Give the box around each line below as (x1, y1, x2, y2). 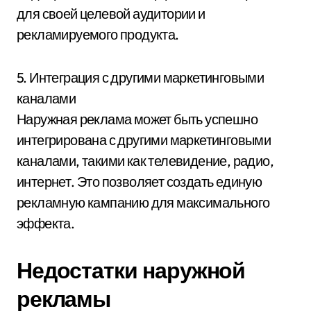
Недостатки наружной (17, 255, 246, 284)
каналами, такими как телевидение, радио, (17, 151, 274, 169)
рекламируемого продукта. (17, 25, 179, 43)
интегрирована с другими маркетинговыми (17, 131, 271, 149)
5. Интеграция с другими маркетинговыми (17, 68, 264, 86)
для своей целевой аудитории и (17, 4, 205, 22)
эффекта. (17, 214, 75, 232)
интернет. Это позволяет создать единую (17, 172, 262, 190)
